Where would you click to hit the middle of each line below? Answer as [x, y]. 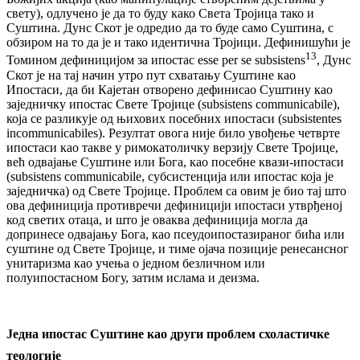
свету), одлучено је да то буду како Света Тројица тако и [160, 14]
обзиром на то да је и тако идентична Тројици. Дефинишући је [178, 43]
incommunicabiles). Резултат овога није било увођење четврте [173, 133]
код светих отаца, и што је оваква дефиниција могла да [157, 219]
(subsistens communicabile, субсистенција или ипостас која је [170, 176]
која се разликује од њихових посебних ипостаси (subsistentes [174, 118]
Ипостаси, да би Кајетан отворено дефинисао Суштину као [170, 89]
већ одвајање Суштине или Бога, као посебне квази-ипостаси [175, 162]
